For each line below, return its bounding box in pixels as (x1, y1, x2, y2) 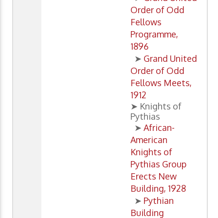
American (130, 134, 167, 145)
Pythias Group (130, 159, 186, 170)
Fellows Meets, (130, 77, 192, 89)
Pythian (144, 195, 174, 206)
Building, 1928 (130, 183, 186, 194)
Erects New (130, 171, 177, 182)
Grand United (144, 53, 197, 64)
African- (144, 122, 175, 133)
